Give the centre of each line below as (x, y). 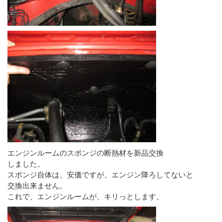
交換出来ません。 (37, 185)
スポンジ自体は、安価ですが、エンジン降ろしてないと (100, 174)
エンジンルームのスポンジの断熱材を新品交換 (85, 152)
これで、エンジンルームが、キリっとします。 (85, 196)
